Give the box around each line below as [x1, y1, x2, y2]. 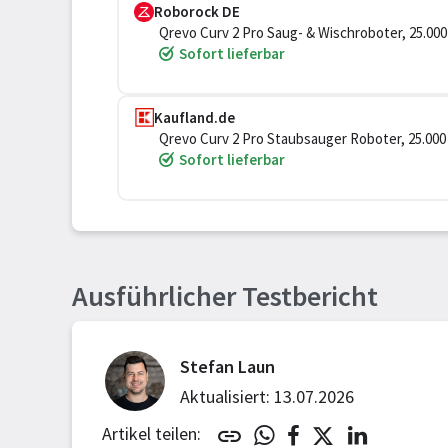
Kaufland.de [154, 108, 235, 127]
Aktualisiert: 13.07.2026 [180, 384, 354, 408]
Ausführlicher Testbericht [72, 278, 378, 314]
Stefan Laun [180, 354, 275, 378]
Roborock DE [154, 2, 240, 21]
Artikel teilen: [102, 422, 201, 445]
